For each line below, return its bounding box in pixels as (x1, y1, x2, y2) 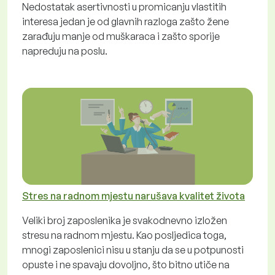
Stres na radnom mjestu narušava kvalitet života (22, 189, 245, 202)
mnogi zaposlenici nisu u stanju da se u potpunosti (22, 243, 244, 256)
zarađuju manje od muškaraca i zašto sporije (22, 29, 220, 42)
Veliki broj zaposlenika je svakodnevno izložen (22, 214, 227, 227)
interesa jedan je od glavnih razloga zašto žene (22, 15, 229, 28)
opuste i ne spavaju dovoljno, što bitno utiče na (22, 258, 230, 271)
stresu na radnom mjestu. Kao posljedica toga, (22, 228, 227, 241)
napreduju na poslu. (22, 44, 107, 57)
